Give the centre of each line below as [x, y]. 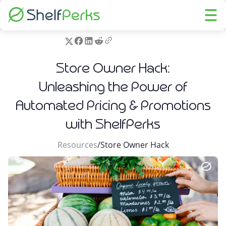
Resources [77, 145]
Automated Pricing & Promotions [113, 105]
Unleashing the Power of [113, 86]
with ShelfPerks [113, 124]
